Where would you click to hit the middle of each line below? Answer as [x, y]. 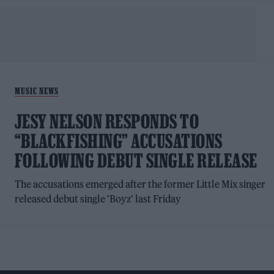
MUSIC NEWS [36, 91]
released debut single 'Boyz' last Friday [98, 199]
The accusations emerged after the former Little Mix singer [140, 184]
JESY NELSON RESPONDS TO [107, 122]
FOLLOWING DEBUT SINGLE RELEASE [136, 161]
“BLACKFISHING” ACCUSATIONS [118, 141]
